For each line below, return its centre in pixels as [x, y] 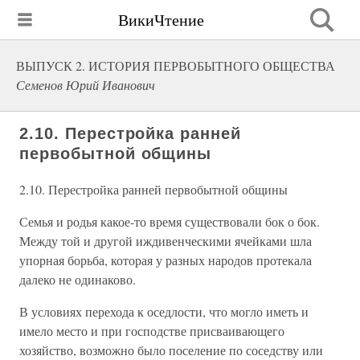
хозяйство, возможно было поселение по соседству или [171, 350]
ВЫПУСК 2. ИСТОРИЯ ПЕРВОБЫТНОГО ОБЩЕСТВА [176, 65]
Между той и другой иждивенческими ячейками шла [166, 241]
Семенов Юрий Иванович [86, 85]
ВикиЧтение [161, 19]
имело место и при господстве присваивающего [152, 331]
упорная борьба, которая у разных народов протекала [166, 260]
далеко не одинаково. [78, 279]
